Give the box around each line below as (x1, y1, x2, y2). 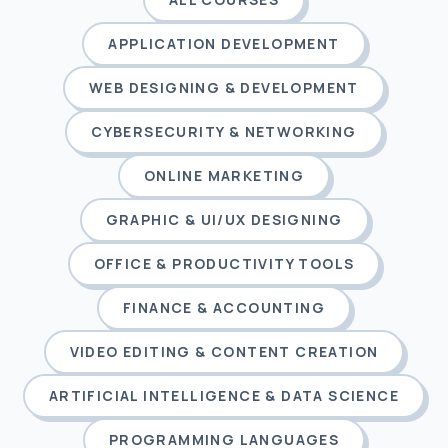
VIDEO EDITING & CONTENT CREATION (69, 342, 379, 361)
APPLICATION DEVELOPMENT (108, 34, 340, 53)
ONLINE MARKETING (143, 166, 305, 185)
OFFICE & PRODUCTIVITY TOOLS (93, 254, 355, 273)
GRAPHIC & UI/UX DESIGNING (105, 210, 343, 229)
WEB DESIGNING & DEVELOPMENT (89, 78, 359, 97)
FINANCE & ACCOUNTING (123, 298, 325, 317)
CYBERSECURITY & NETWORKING (91, 122, 357, 141)
